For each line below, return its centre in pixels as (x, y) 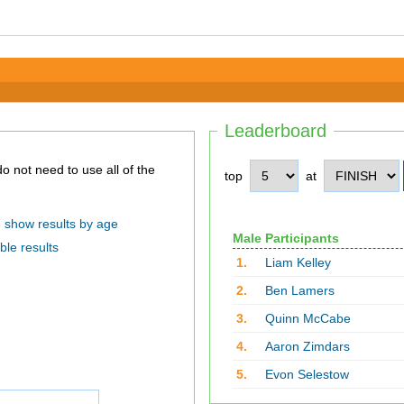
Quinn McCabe (308, 318)
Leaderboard (275, 131)
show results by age (61, 224)
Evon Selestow (307, 374)
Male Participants (285, 238)
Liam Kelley (298, 262)
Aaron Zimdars (307, 346)
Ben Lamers (299, 290)
